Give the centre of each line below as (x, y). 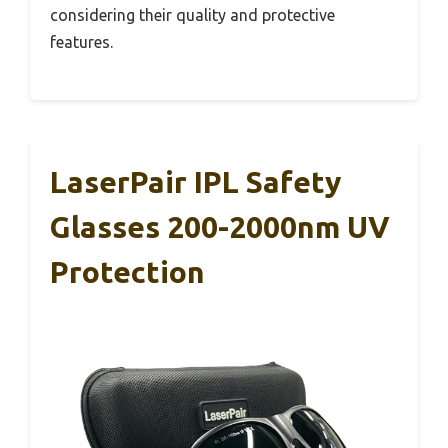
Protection (127, 272)
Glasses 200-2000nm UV (220, 227)
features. (81, 42)
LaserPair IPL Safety (195, 182)
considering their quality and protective (192, 15)
